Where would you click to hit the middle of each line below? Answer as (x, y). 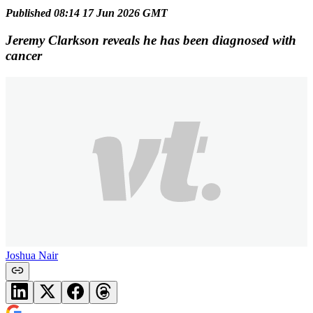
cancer (24, 55)
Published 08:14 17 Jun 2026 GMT (87, 13)
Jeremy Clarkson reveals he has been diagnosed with (151, 40)
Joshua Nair (32, 255)
